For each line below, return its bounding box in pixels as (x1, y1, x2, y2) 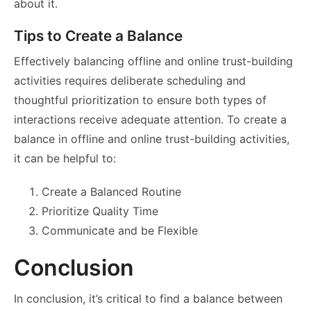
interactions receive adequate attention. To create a (14, 112, 287, 127)
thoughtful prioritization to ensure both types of (14, 93, 267, 108)
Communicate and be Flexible (42, 224, 198, 238)
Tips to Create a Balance (14, 27, 183, 45)
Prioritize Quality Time (42, 204, 158, 219)
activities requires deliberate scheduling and (14, 74, 246, 88)
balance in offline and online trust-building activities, (14, 132, 289, 146)
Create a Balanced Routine (42, 185, 181, 199)
